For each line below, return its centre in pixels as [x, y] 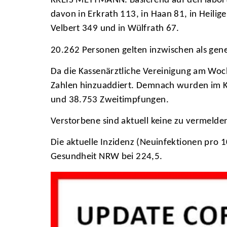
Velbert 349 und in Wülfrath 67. [115, 29]
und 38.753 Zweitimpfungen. [110, 100]
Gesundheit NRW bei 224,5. [107, 157]
